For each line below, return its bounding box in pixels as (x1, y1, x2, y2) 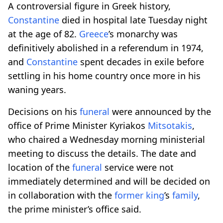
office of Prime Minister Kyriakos (8, 119, 148, 131)
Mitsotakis (148, 119, 192, 131)
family (172, 189, 198, 201)
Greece (79, 27, 109, 40)
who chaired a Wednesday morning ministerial (8, 133, 205, 145)
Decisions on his (8, 105, 80, 117)
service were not (102, 161, 174, 173)
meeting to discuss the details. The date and (8, 147, 196, 159)
